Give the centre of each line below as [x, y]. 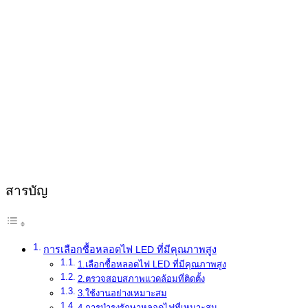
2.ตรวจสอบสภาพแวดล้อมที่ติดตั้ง [141, 278]
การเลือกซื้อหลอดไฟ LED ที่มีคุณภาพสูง [130, 249]
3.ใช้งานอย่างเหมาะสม [122, 293]
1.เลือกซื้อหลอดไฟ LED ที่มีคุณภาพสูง [152, 264]
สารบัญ [26, 190]
